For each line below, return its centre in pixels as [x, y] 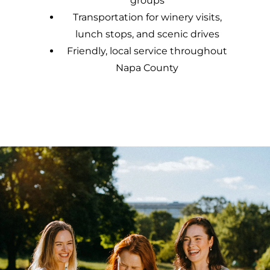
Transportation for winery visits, [147, 17]
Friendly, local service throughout [147, 51]
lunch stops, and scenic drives [147, 34]
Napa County [147, 67]
